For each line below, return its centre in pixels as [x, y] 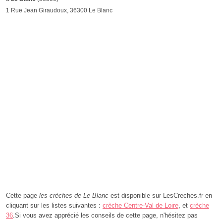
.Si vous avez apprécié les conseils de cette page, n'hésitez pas [105, 215]
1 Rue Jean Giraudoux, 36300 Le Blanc [59, 10]
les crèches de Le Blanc [74, 195]
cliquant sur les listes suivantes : [54, 205]
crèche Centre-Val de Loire [140, 205]
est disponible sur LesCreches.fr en [160, 195]
